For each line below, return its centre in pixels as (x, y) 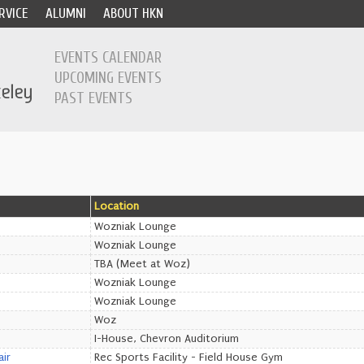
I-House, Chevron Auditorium (167, 339)
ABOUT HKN (134, 13)
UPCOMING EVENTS (108, 78)
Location (117, 206)
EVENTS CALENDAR (108, 58)
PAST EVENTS (94, 98)
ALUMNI (66, 13)
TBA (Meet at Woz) (142, 264)
